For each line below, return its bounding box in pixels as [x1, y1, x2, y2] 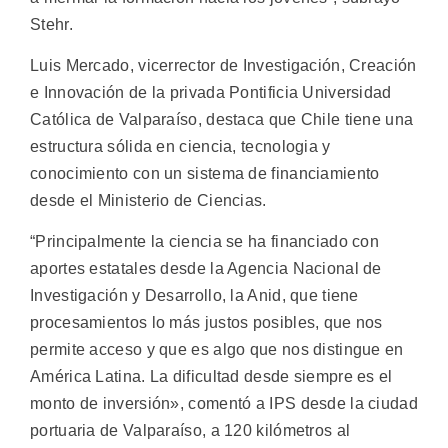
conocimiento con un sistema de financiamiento [30, 165, 380, 183]
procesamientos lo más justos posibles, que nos [30, 314, 383, 332]
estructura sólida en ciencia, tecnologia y [30, 138, 331, 156]
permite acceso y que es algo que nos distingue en [30, 341, 404, 359]
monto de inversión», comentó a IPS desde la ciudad [30, 395, 418, 413]
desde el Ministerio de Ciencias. [30, 192, 267, 210]
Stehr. [30, 15, 73, 33]
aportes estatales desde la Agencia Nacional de [30, 260, 382, 278]
